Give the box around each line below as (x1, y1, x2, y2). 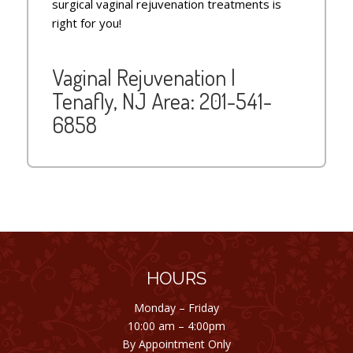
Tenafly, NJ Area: (51, 87, 199, 116)
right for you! (51, 15, 121, 32)
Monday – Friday (133, 300, 219, 316)
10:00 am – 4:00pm (127, 318, 225, 334)
